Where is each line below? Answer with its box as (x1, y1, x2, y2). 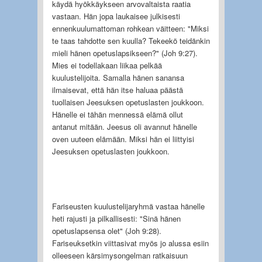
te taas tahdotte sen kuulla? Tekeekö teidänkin (51, 35, 210, 46)
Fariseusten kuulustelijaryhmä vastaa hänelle (51, 200, 205, 212)
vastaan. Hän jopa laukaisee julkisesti (51, 10, 180, 22)
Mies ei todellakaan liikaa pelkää (51, 59, 162, 71)
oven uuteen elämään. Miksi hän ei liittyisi (51, 133, 194, 144)
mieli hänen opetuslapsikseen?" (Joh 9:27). (51, 47, 198, 58)
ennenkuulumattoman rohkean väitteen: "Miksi (51, 22, 209, 34)
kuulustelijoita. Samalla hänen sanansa (51, 71, 184, 83)
